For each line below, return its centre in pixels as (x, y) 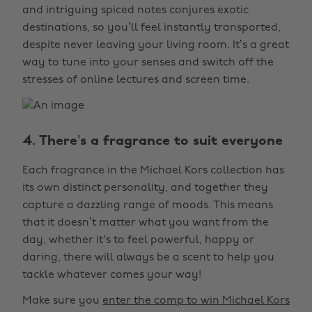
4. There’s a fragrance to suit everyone (153, 141)
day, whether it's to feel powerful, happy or (138, 240)
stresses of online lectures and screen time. (136, 80)
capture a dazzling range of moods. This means (148, 205)
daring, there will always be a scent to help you (148, 258)
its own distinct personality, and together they (145, 188)
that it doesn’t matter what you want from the (146, 223)
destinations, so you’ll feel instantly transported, (151, 28)
